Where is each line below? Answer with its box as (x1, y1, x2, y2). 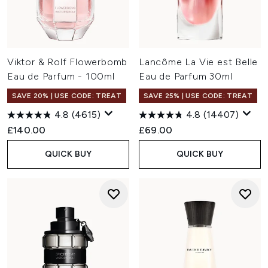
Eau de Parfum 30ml (139, 71, 233, 82)
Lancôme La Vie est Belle (139, 56, 258, 68)
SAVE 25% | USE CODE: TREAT (144, 92, 252, 100)
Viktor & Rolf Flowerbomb (7, 56, 128, 68)
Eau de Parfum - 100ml (7, 71, 115, 82)
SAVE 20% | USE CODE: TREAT (12, 92, 121, 100)
